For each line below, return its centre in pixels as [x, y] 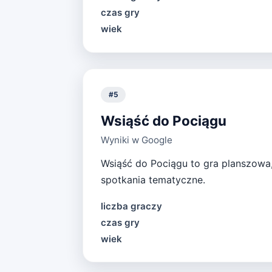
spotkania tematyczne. [153, 180]
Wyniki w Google [136, 140]
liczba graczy [131, 206]
